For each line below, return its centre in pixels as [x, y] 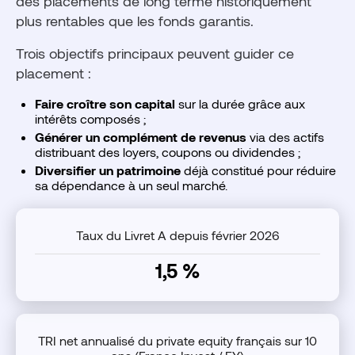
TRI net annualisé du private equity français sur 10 [177, 340]
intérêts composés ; [90, 118]
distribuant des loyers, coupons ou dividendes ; [168, 152]
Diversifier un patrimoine [108, 170]
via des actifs [285, 137]
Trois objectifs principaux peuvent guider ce [155, 53]
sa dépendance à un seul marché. [131, 185]
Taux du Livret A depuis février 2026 [177, 235]
